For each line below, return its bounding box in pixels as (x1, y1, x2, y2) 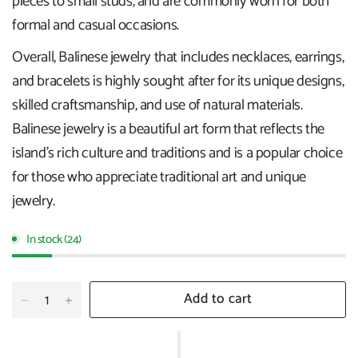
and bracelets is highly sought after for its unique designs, (12, 68, 344, 93)
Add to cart (183, 288, 253, 311)
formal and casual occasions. (12, 12, 179, 38)
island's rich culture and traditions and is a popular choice (12, 140, 343, 165)
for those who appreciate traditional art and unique (12, 164, 306, 189)
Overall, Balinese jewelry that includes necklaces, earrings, (12, 44, 344, 70)
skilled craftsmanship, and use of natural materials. (12, 92, 303, 117)
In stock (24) (26, 229, 82, 249)
